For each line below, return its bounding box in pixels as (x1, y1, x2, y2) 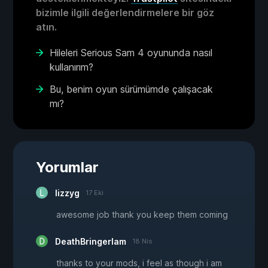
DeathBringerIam (55, 236, 126, 246)
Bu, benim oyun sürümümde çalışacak (50, 83, 213, 95)
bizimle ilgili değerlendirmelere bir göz (36, 6, 214, 19)
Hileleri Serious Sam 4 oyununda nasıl (50, 46, 212, 59)
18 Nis (132, 236, 153, 245)
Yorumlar (36, 158, 99, 176)
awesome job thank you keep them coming (56, 209, 228, 220)
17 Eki (86, 188, 103, 197)
